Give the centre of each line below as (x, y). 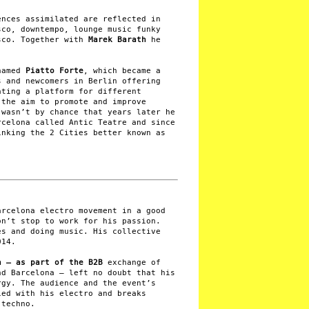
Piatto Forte (52, 71)
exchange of (132, 262)
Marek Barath (117, 40)
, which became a (122, 71)
